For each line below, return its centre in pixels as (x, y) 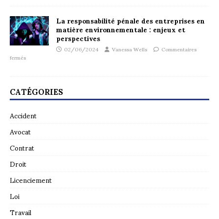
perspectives (78, 38)
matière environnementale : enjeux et (121, 29)
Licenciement (31, 180)
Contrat (22, 148)
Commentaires (179, 49)
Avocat (20, 131)
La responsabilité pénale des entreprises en (131, 21)
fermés (18, 57)
